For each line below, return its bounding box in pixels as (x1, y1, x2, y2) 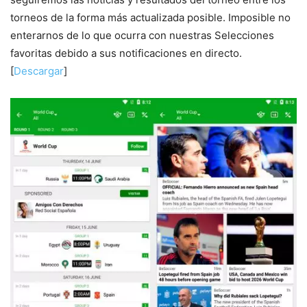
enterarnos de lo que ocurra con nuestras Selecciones (10, 28, 274, 42)
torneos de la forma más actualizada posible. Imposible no (10, 10, 291, 24)
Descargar (14, 64, 64, 77)
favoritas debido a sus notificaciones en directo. (10, 46, 242, 60)
